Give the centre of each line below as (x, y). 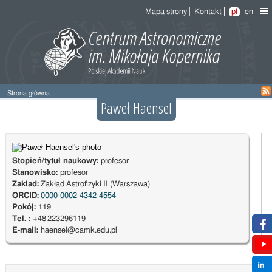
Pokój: (25, 208)
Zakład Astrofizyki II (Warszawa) (94, 185)
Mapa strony (166, 12)
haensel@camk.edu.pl (79, 231)
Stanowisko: (36, 173)
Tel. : (22, 219)
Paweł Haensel (136, 108)
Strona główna (29, 93)
